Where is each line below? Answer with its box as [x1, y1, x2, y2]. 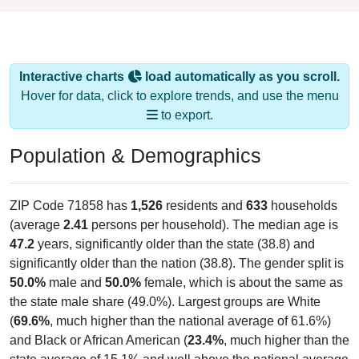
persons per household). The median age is [88, 205, 338, 220]
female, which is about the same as [141, 263, 343, 277]
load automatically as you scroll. [142, 57, 340, 71]
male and [46, 263, 105, 277]
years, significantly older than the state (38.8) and [34, 224, 315, 239]
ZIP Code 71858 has [10, 186, 131, 200]
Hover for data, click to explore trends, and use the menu [20, 76, 339, 91]
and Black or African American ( [10, 321, 188, 335]
